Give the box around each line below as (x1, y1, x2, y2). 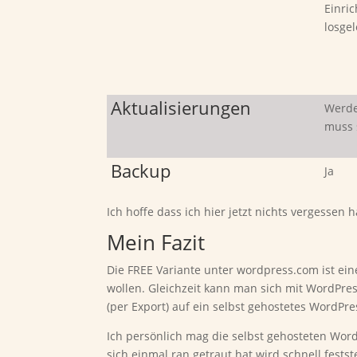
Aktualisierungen (111, 95, 252, 120)
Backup (111, 158, 171, 182)
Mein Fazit (107, 227, 206, 257)
